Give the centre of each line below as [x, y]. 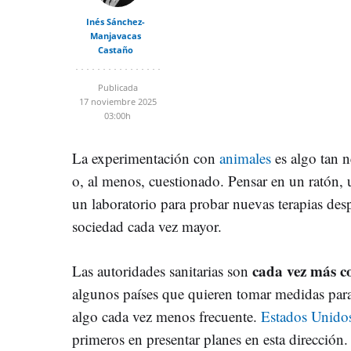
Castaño [116, 49]
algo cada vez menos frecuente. [166, 316]
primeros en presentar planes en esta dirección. [210, 338]
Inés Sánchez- [116, 21]
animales [245, 157]
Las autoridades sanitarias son [162, 270]
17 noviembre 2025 [118, 101]
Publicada [118, 87]
